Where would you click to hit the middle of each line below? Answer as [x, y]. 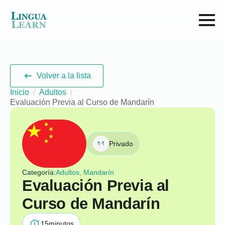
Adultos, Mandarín [85, 172]
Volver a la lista [64, 76]
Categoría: [39, 172]
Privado [121, 144]
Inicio [20, 92]
